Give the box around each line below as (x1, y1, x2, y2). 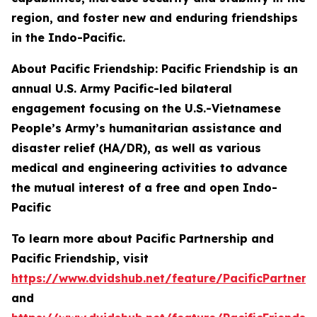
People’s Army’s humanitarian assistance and (11, 121, 282, 135)
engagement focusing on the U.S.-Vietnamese (11, 101, 281, 115)
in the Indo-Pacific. (11, 30, 125, 45)
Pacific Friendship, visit (11, 251, 149, 265)
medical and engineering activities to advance (11, 161, 287, 175)
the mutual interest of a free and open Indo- (11, 180, 277, 195)
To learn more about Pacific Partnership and (11, 231, 274, 246)
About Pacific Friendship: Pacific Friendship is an (11, 62, 298, 76)
